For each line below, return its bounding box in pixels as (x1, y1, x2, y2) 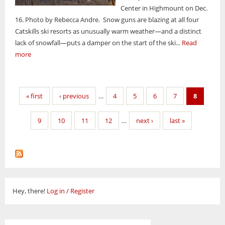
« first (26, 91, 43, 100)
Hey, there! (13, 186, 47, 196)
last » (170, 116, 185, 125)
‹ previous (59, 91, 89, 100)
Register (70, 186, 94, 196)
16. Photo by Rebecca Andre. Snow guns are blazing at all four (15, 15, 199, 24)
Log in (47, 186, 65, 196)
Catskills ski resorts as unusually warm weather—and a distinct (15, 26, 201, 36)
